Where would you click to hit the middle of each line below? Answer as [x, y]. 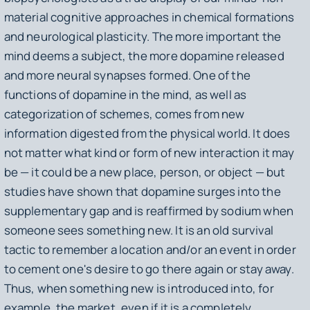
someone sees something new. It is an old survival [138, 230]
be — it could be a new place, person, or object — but [145, 172]
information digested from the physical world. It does [147, 133]
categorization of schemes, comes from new [124, 113]
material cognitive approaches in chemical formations [149, 17]
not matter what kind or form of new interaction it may [149, 152]
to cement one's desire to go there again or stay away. [149, 268]
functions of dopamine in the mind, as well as [125, 94]
